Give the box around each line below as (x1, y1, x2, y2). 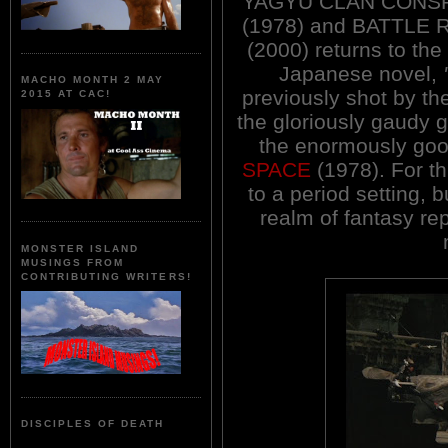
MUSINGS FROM (21, 256, 125, 268)
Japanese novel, (278, 61, 443, 85)
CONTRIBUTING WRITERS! (21, 270, 192, 282)
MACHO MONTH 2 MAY (21, 74, 165, 86)
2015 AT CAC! (21, 88, 112, 100)
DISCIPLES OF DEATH (21, 418, 165, 430)
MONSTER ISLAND (21, 242, 140, 254)
